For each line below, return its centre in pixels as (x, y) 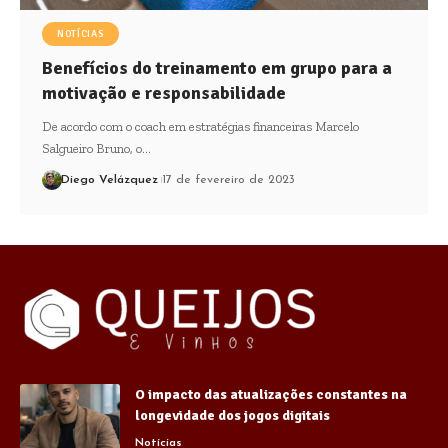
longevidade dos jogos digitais (232, 415)
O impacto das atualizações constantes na (271, 394)
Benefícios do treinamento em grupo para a (216, 67)
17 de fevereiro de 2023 (228, 179)
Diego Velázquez (109, 179)
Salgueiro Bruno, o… (96, 148)
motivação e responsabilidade (163, 92)
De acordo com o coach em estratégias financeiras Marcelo (200, 126)
